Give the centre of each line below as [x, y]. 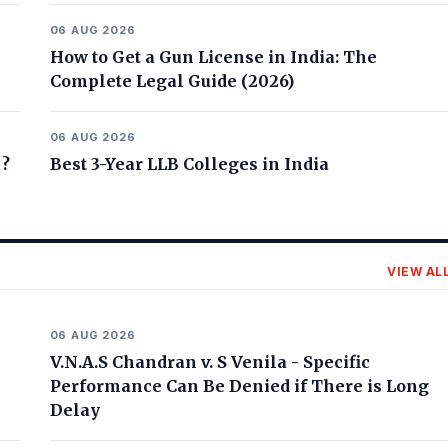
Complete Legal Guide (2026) [171, 81]
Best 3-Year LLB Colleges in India [189, 164]
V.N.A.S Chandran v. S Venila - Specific [209, 362]
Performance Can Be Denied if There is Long [239, 386]
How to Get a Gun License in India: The [213, 57]
